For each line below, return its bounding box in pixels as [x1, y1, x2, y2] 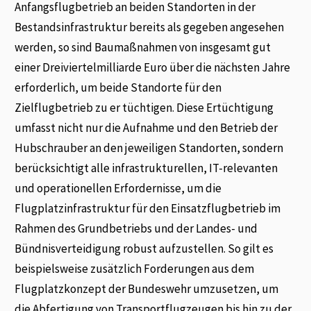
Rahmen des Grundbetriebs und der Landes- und [15, 221, 258, 237]
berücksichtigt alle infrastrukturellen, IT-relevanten [15, 160, 278, 176]
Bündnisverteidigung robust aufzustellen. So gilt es [15, 241, 274, 257]
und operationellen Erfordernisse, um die [15, 180, 222, 196]
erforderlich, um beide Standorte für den [15, 80, 222, 96]
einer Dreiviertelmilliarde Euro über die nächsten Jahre [15, 60, 291, 76]
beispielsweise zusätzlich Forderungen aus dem [15, 261, 255, 277]
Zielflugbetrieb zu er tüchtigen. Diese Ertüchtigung [15, 100, 274, 116]
